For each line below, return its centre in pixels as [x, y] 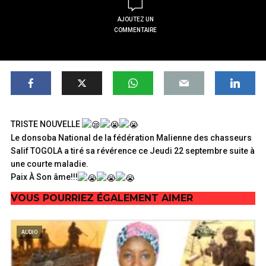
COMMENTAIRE [136, 30]
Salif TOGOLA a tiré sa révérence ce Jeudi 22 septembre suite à [133, 151]
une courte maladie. [50, 164]
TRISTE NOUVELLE [46, 124]
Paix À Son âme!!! [44, 177]
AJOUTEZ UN [135, 19]
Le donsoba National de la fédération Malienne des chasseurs [131, 138]
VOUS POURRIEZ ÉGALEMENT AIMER [102, 198]
